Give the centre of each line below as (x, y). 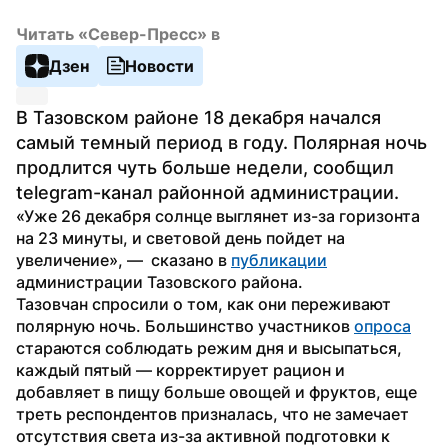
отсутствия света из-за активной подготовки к (203, 435)
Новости (159, 65)
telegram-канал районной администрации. (207, 192)
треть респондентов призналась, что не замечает (212, 413)
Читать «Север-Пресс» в (118, 33)
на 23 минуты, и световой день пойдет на (180, 237)
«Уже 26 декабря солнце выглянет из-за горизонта (218, 215)
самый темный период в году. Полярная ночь (221, 142)
